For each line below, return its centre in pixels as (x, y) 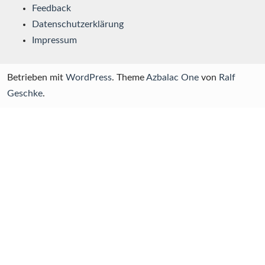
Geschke (25, 94)
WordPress (89, 78)
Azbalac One (172, 78)
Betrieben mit (36, 78)
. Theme (129, 78)
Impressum (54, 41)
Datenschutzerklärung (78, 25)
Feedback (51, 9)
